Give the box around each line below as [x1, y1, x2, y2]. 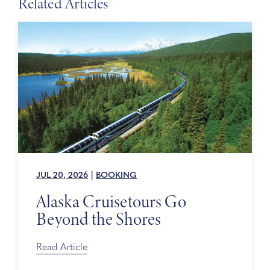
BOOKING [95, 171, 137, 180]
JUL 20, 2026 [36, 171, 88, 180]
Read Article [36, 242, 87, 253]
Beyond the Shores [36, 207, 161, 231]
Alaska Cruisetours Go [36, 189, 186, 213]
